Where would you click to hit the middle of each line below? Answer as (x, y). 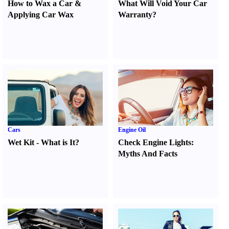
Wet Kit (21, 142)
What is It (58, 142)
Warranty (135, 15)
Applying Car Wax (41, 15)
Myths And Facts (148, 154)
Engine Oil (132, 130)
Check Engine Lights (155, 142)
